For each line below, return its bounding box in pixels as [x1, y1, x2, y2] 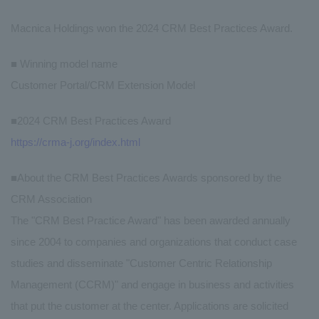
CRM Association [11, 192, 92, 205]
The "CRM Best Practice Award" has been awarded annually [11, 214, 291, 226]
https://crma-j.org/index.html [11, 135, 140, 148]
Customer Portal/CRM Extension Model [11, 78, 195, 91]
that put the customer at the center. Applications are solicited [11, 299, 288, 312]
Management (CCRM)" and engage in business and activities [11, 278, 294, 291]
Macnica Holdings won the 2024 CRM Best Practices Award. [11, 21, 293, 34]
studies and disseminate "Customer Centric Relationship [11, 256, 272, 269]
